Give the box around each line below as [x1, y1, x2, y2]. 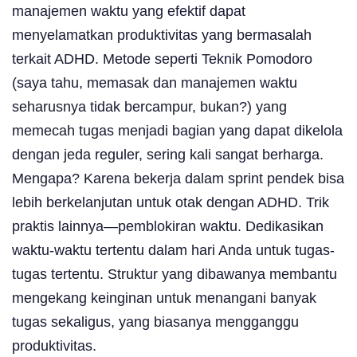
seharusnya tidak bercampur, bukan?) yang [12, 98, 287, 115]
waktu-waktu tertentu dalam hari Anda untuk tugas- [12, 241, 335, 258]
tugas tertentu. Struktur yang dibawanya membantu [12, 265, 337, 282]
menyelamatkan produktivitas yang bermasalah [12, 26, 312, 43]
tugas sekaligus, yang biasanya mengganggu [12, 313, 299, 330]
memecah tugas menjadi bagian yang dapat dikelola [12, 122, 343, 139]
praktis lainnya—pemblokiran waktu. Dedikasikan [12, 218, 324, 234]
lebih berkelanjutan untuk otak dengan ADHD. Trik [12, 194, 329, 210]
